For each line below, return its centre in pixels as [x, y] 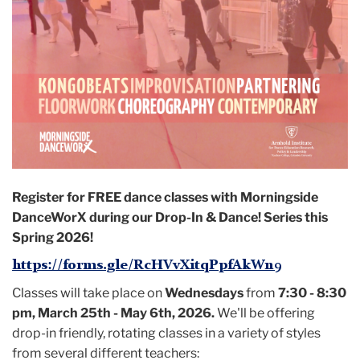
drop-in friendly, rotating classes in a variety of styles [166, 333]
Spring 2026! [53, 238]
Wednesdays [204, 293]
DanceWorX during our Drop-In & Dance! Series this [170, 218]
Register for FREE [67, 198]
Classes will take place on [87, 293]
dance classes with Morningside [221, 198]
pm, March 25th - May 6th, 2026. [113, 313]
